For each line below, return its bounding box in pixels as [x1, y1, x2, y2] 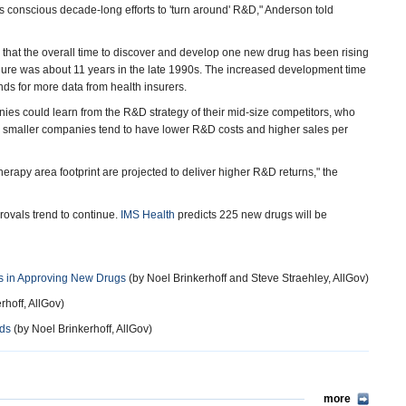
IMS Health [121, 208, 175, 221]
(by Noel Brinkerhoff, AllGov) [11, 323, 152, 335]
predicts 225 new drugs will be [175, 208, 327, 221]
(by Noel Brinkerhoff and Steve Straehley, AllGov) [126, 272, 369, 285]
